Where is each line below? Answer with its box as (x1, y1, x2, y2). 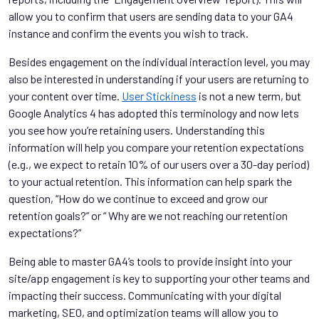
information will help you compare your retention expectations (9, 140, 304, 154)
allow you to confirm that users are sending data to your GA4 (9, 9, 293, 23)
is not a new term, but (197, 88, 301, 103)
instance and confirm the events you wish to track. (9, 26, 249, 40)
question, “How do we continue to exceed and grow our (9, 191, 268, 205)
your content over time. (9, 88, 122, 103)
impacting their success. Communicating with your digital (9, 288, 281, 302)
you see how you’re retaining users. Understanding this (9, 122, 265, 137)
